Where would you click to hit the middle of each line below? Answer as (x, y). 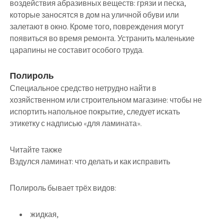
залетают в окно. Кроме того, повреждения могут (97, 27)
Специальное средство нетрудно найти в (83, 88)
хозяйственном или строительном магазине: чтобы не (106, 100)
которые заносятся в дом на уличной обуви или (94, 15)
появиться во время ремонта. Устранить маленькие (102, 39)
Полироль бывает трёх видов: (63, 188)
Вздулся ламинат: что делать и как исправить (90, 162)
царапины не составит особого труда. (77, 50)
